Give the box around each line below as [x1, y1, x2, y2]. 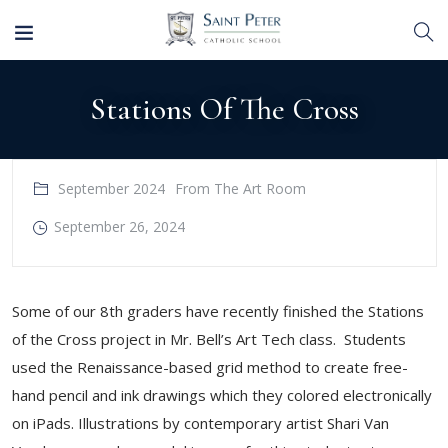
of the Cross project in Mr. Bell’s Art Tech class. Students [12, 329, 406, 349]
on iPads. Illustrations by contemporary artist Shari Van [12, 413, 389, 433]
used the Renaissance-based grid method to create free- [12, 357, 408, 377]
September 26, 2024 [54, 217, 185, 236]
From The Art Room [175, 179, 306, 198]
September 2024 [58, 179, 165, 198]
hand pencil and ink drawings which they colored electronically [12, 385, 432, 405]
